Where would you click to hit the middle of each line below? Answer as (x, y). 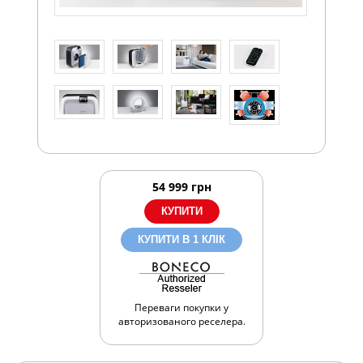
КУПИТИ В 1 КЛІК (181, 240)
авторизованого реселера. (181, 322)
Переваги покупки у (181, 308)
